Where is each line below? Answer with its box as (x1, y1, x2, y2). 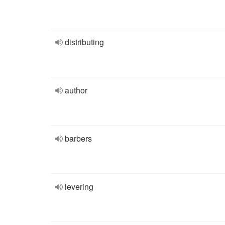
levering (65, 181, 93, 192)
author (65, 84, 87, 96)
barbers (65, 133, 92, 144)
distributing (65, 36, 104, 48)
